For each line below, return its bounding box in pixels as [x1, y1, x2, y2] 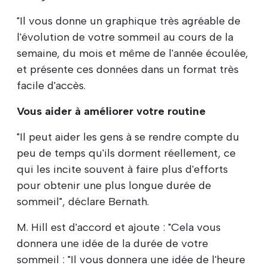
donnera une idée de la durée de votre [17, 237, 208, 251]
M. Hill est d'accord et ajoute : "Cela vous [17, 221, 221, 234]
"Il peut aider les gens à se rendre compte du [17, 130, 239, 144]
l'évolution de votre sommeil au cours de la [17, 31, 233, 44]
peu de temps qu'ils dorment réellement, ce [17, 147, 236, 160]
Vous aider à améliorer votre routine [17, 105, 206, 118]
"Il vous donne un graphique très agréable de [17, 14, 240, 28]
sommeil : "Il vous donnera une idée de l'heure [17, 253, 245, 267]
